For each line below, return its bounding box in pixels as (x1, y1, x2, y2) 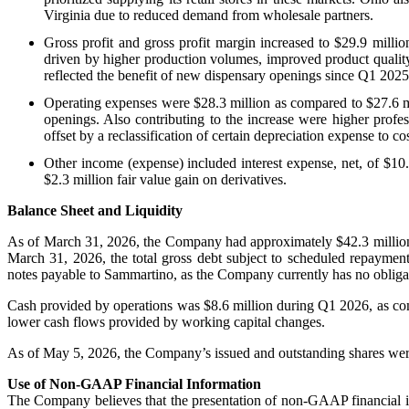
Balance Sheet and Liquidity (7, 202, 183, 218)
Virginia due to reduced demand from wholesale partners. (44, 6, 373, 23)
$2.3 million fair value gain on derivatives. (44, 171, 287, 187)
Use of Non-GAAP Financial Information (7, 375, 261, 392)
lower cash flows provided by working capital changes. (7, 313, 325, 330)
